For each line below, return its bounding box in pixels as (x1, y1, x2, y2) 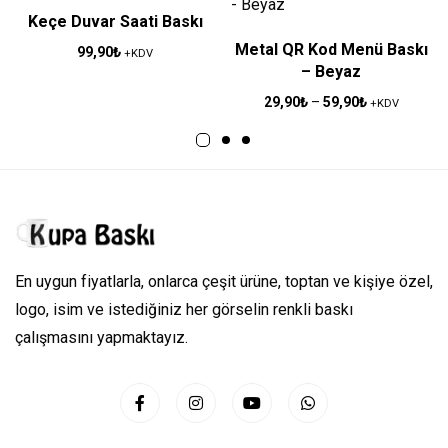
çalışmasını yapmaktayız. (15, 328, 188, 348)
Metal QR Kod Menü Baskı (234, 40, 428, 59)
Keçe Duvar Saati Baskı (27, 12, 203, 31)
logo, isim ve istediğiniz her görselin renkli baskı (15, 300, 353, 320)
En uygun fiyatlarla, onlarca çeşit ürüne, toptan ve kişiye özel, (15, 272, 433, 292)
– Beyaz (301, 62, 361, 81)
